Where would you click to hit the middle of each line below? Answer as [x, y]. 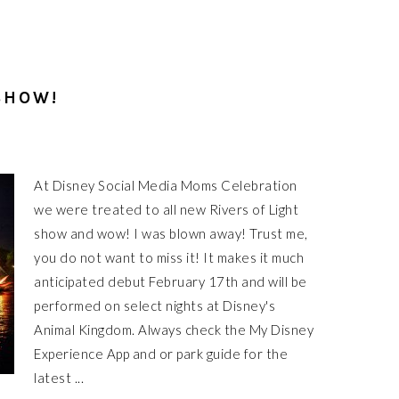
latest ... [59, 378]
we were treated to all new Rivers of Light [166, 209]
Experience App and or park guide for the [161, 354]
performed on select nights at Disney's [155, 305]
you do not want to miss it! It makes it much [169, 257]
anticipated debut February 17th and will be [171, 281]
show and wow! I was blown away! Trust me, [171, 233]
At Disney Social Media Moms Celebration [166, 185]
